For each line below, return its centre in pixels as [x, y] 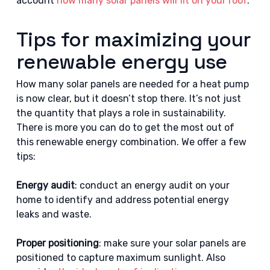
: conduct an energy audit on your [152, 185]
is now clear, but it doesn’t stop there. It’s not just [128, 99]
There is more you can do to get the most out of [125, 127]
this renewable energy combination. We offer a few [131, 142]
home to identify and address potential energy [122, 200]
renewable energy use [121, 62]
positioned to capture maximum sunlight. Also [121, 258]
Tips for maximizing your [133, 39]
